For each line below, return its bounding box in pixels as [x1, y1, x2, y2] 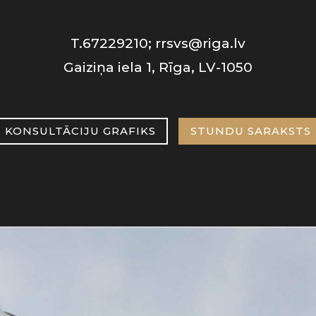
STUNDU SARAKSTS [190, 124, 311, 138]
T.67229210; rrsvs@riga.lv [71, 35, 245, 51]
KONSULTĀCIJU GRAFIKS [5, 124, 156, 138]
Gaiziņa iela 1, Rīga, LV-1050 [63, 59, 253, 75]
